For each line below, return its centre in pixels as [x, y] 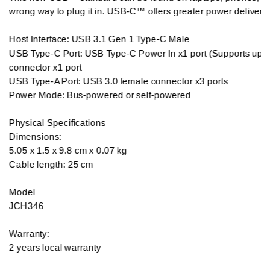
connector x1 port [46, 67]
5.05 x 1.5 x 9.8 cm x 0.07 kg [69, 150]
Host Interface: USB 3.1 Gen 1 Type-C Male [99, 39]
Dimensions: [36, 137]
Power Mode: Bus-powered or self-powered [100, 95]
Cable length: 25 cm [51, 164]
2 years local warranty [55, 248]
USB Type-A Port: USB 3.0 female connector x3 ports [119, 81]
